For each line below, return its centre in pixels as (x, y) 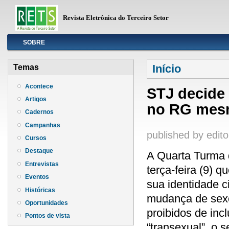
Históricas (40, 190)
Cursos (36, 138)
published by (177, 135)
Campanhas (43, 125)
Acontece (39, 86)
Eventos (37, 177)
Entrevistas (42, 164)
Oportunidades (47, 203)
